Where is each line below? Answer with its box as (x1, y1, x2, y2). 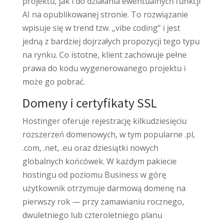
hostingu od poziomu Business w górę (22, 169, 166, 180)
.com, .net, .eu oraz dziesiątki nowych (22, 142, 158, 153)
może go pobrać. (22, 76, 85, 87)
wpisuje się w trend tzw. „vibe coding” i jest (22, 22, 180, 33)
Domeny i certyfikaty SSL (22, 94, 157, 111)
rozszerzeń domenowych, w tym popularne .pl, (22, 128, 195, 140)
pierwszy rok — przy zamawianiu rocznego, (22, 196, 184, 207)
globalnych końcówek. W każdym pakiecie (22, 155, 177, 167)
